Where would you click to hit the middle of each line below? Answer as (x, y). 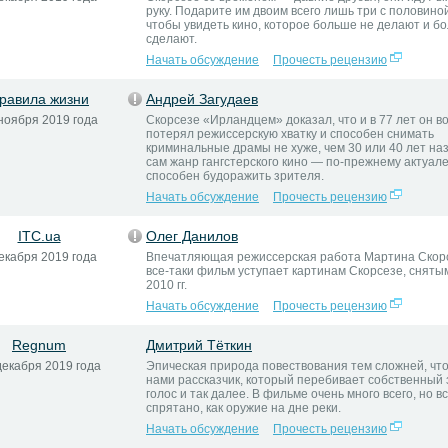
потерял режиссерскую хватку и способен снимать (290, 134)
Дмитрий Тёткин (199, 345)
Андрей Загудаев (202, 99)
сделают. (171, 39)
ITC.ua (39, 236)
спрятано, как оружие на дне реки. (243, 408)
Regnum (39, 345)
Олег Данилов (192, 236)
